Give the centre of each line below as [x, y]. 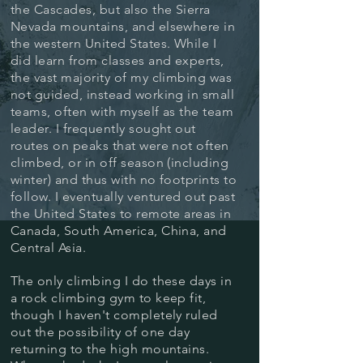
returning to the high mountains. [110, 349]
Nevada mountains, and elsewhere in [123, 26]
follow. [33, 196]
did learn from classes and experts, [117, 60]
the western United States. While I [114, 43]
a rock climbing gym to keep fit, [109, 298]
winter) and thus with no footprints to [124, 179]
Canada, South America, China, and [119, 231]
